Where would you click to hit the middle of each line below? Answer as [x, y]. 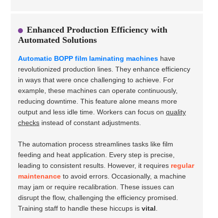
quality [176, 112]
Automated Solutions [57, 40]
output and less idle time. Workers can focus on [92, 112]
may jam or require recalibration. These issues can [96, 187]
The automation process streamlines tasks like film [96, 144]
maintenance [39, 176]
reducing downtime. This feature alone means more [98, 101]
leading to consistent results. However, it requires [94, 165]
